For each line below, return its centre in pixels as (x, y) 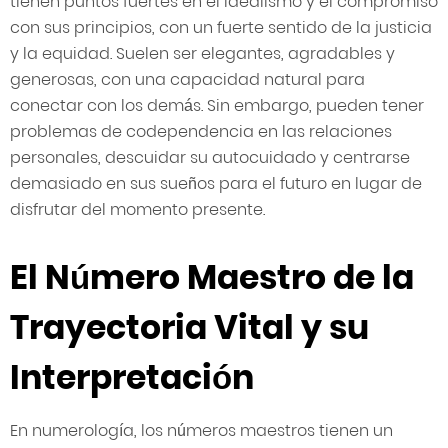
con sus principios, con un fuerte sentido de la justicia (221, 28)
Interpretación (132, 378)
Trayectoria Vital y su (189, 328)
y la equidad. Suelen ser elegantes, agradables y (202, 54)
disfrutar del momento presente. (137, 210)
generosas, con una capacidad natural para (187, 80)
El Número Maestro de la (212, 278)
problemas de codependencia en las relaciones (201, 132)
